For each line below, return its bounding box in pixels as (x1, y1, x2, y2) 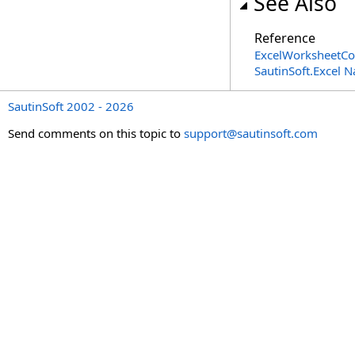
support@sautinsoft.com (184, 125, 318, 141)
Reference (254, 29, 315, 47)
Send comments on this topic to (8, 125, 184, 141)
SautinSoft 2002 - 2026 (8, 98, 134, 114)
